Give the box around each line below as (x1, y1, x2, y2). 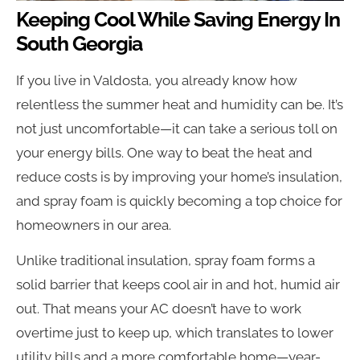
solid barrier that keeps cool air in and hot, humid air (16, 276, 340, 293)
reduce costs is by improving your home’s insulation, (16, 168, 342, 185)
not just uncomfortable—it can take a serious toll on (16, 120, 337, 137)
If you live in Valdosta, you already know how (16, 72, 297, 88)
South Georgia (16, 31, 142, 55)
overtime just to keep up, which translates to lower (16, 325, 333, 342)
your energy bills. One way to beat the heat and (16, 144, 313, 161)
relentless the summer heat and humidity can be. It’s (16, 96, 343, 112)
